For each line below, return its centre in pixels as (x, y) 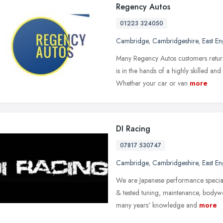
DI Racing (133, 128)
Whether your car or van (152, 83)
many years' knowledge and (157, 205)
